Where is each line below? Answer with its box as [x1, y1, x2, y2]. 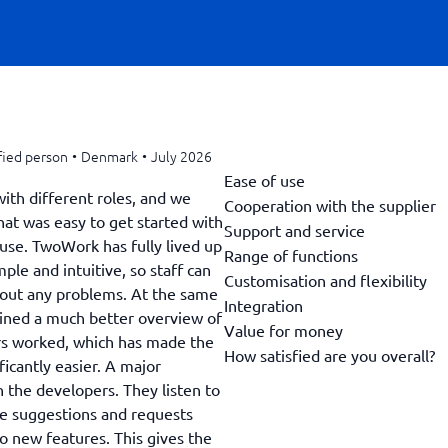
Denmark [81, 146, 138, 166]
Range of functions [224, 244, 358, 265]
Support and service [224, 219, 365, 240]
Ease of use [224, 169, 305, 190]
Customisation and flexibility [224, 269, 427, 290]
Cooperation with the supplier [224, 194, 436, 215]
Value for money [224, 319, 343, 340]
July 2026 [151, 146, 212, 166]
